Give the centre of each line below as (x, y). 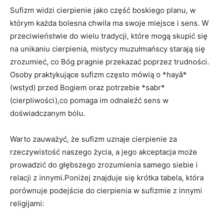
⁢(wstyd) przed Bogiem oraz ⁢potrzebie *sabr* (87, 87)
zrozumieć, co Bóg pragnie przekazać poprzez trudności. (110, 61)
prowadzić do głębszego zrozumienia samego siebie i (104, 165)
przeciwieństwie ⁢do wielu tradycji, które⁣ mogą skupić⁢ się (109, 36)
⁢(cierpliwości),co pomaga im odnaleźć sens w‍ (89, 100)
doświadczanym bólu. (48, 113)
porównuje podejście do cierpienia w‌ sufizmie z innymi (106, 190)
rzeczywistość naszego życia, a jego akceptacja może (104, 152)
